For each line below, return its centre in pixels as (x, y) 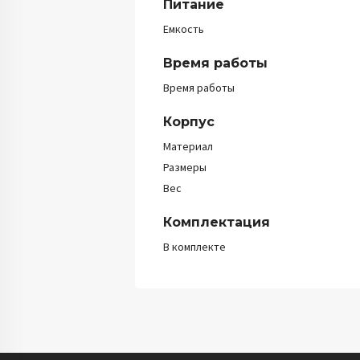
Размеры (185, 167)
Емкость (184, 29)
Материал (188, 146)
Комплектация (217, 222)
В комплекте (194, 247)
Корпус (189, 122)
